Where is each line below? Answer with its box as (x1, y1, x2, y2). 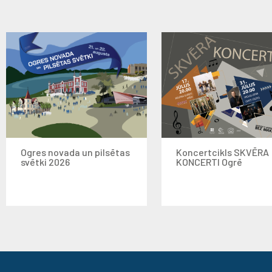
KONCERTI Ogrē (176, 156, 242, 168)
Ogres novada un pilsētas (21, 146, 130, 158)
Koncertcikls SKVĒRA (176, 146, 269, 158)
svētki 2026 (21, 156, 70, 168)
